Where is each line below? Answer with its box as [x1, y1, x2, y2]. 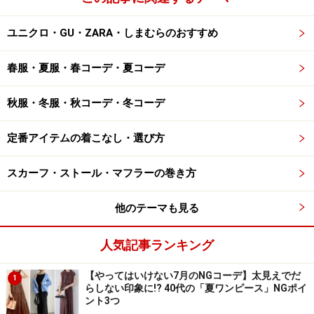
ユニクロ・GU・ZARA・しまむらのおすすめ [7, 27, 218, 40]
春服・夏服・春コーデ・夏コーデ [7, 62, 165, 75]
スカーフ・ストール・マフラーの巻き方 [7, 167, 196, 180]
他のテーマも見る [115, 202, 199, 215]
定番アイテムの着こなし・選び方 [7, 132, 165, 145]
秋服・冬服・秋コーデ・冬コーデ [7, 97, 165, 110]
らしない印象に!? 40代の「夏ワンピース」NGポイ [85, 282, 307, 294]
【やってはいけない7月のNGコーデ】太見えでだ [85, 270, 301, 282]
